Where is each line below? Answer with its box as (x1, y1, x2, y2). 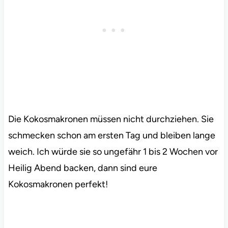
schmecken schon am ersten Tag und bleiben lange (8, 130, 215, 141)
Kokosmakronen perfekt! (8, 179, 108, 190)
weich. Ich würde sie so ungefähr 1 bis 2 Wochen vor (8, 146, 218, 158)
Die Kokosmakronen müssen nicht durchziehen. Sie (8, 113, 214, 125)
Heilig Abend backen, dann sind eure (8, 162, 157, 174)
